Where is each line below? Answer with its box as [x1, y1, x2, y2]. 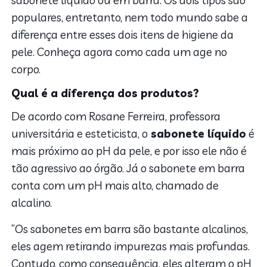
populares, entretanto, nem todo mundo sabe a [11, 10, 249, 25]
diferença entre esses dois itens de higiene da [11, 27, 234, 42]
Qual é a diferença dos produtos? [11, 86, 200, 101]
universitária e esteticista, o [11, 126, 148, 141]
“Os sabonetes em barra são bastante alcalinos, [11, 222, 249, 237]
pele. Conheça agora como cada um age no [11, 45, 228, 60]
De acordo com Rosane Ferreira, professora [11, 109, 221, 124]
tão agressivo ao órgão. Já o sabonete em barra [11, 161, 246, 176]
